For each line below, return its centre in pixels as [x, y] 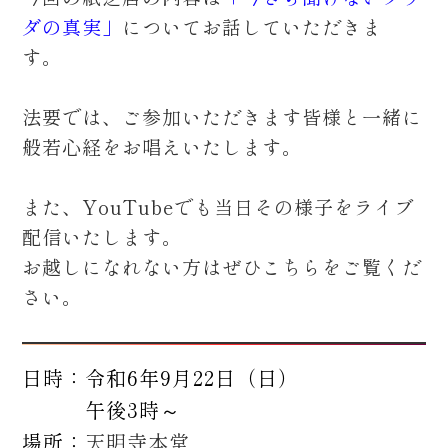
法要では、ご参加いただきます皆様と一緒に [222, 117]
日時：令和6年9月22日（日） [161, 378]
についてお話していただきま [252, 27]
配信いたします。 [102, 237]
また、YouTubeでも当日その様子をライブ [218, 207]
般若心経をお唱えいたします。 [165, 147]
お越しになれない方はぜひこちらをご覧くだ [222, 267]
